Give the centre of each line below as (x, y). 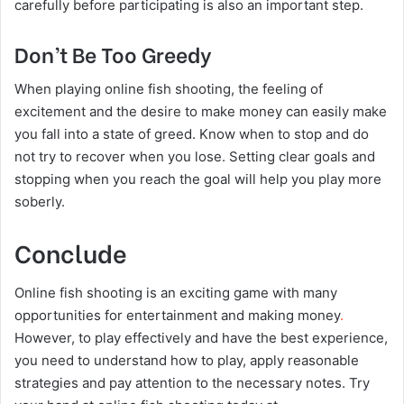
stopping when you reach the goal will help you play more (198, 179)
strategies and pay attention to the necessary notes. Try (192, 382)
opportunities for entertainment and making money (177, 315)
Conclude (71, 252)
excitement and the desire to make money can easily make (201, 111)
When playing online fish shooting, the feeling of (169, 89)
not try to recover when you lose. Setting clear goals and (195, 156)
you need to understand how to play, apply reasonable (187, 360)
